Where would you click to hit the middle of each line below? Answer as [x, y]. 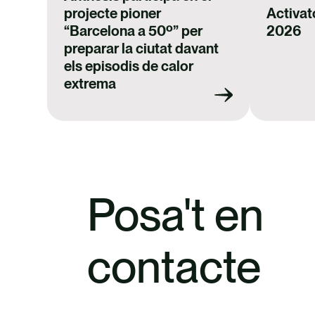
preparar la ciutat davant [142, 49]
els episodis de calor [129, 66]
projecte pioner [113, 14]
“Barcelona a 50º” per [134, 31]
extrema [90, 84]
